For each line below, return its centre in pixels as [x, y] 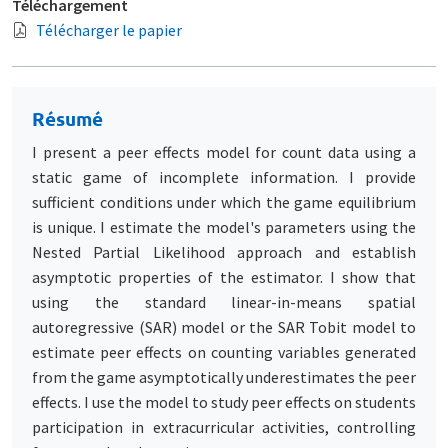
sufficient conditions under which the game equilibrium [224, 201]
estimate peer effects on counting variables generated [224, 351]
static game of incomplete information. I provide [224, 176]
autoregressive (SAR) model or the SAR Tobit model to [224, 326]
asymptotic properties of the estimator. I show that [224, 276]
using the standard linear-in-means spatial [224, 301]
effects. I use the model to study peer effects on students [224, 401]
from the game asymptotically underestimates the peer [224, 376]
